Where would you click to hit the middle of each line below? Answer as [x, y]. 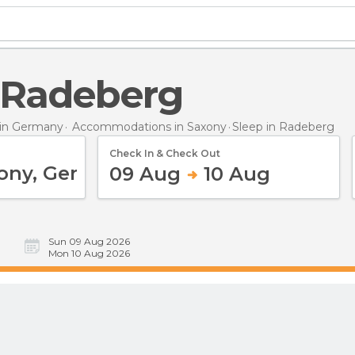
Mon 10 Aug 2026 [89, 253]
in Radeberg [300, 126]
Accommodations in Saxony [149, 126]
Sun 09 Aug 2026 [89, 241]
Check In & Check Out [165, 153]
